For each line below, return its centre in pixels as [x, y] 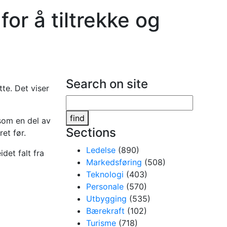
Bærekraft [106, 211]
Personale [105, 186]
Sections [91, 133]
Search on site [107, 84]
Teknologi [105, 174]
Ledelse [101, 150]
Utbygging [107, 199]
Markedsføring [114, 162]
